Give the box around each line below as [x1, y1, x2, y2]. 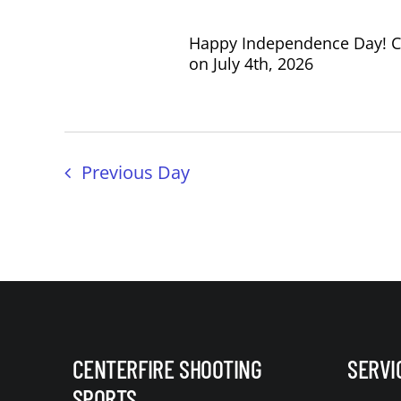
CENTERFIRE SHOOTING [72, 354, 262, 385]
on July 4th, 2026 [188, 53, 313, 75]
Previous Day [81, 160, 190, 185]
